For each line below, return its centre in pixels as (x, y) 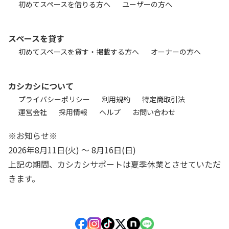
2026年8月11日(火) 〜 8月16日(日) (72, 150)
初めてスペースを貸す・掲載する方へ (79, 51)
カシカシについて (41, 86)
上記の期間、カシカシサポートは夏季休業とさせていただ (114, 164)
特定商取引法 (164, 99)
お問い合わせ (154, 112)
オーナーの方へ (176, 51)
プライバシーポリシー (54, 99)
